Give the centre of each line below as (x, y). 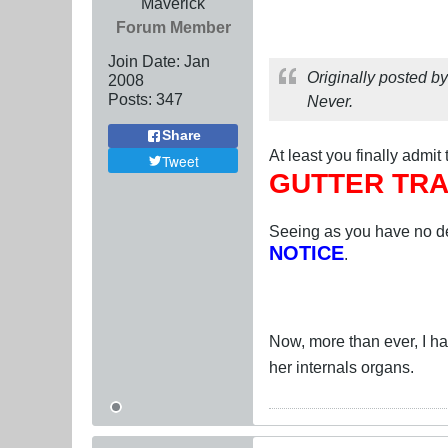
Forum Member (173, 26)
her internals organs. (341, 366)
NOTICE (306, 252)
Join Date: (144, 60)
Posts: (130, 98)
